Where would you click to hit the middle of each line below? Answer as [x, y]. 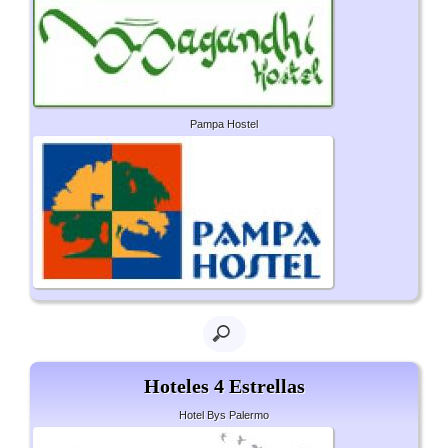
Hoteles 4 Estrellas [224, 386]
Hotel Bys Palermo [224, 415]
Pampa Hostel [224, 124]
